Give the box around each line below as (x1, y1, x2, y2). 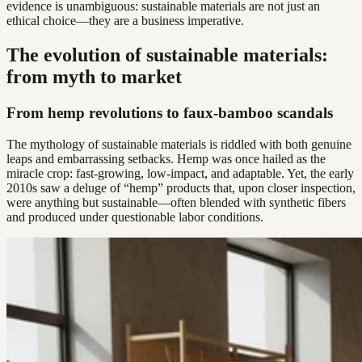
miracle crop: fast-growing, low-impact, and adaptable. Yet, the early (6, 166, 354, 180)
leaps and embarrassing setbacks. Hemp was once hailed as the (6, 151, 326, 166)
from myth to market (6, 66, 182, 88)
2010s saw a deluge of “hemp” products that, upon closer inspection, (6, 180, 356, 195)
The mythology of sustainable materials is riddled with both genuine (6, 137, 351, 151)
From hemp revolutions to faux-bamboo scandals (6, 104, 333, 122)
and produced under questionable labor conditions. (6, 209, 263, 224)
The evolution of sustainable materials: (6, 44, 328, 66)
